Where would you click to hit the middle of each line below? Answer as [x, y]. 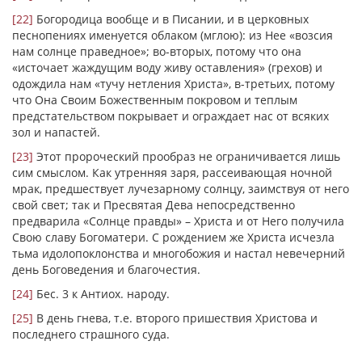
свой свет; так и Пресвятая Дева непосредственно [154, 205]
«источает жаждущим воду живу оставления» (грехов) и [167, 67]
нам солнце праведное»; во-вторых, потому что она [157, 51]
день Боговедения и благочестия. [106, 269]
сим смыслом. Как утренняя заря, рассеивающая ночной [172, 173]
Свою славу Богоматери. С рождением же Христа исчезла [173, 237]
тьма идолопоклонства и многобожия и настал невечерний [179, 253]
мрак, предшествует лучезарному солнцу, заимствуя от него [181, 189]
